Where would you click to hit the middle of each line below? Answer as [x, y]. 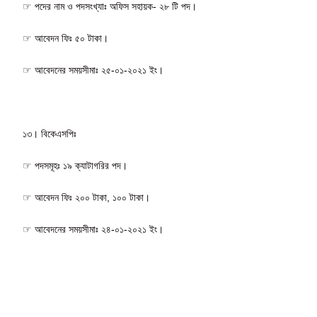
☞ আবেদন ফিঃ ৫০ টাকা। [66, 38]
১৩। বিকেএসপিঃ [50, 133]
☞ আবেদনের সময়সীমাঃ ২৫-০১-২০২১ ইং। [93, 70]
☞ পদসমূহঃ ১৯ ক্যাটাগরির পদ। [75, 165]
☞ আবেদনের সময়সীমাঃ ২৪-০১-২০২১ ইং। [93, 229]
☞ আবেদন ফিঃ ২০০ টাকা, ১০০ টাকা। [87, 197]
